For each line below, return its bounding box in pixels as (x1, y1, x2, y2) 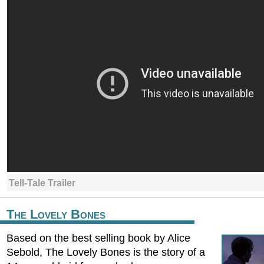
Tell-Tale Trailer (9, 177, 75, 188)
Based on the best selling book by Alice (6, 232, 190, 244)
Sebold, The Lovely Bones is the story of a (6, 246, 205, 258)
